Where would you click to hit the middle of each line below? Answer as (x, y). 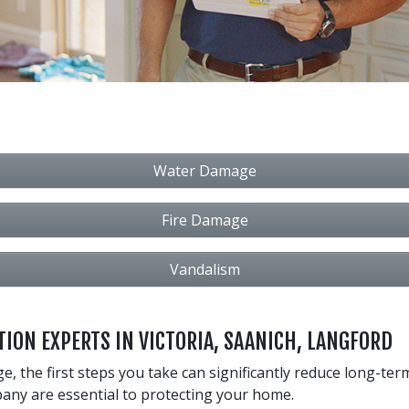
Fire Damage (204, 220)
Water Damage (204, 170)
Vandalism (204, 269)
